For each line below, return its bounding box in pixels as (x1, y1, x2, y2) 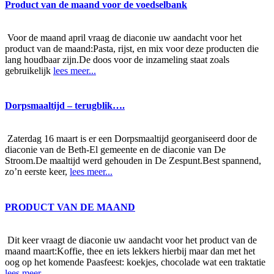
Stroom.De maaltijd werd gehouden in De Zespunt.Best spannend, (5, 155, 261, 166)
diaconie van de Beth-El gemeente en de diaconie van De (5, 144, 226, 155)
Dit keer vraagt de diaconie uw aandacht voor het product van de (5, 234, 257, 245)
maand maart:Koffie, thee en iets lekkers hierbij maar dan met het (5, 245, 255, 256)
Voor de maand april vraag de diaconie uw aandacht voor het (5, 32, 242, 43)
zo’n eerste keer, (5, 166, 70, 177)
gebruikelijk (5, 65, 53, 76)
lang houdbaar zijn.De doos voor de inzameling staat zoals (5, 54, 229, 65)
